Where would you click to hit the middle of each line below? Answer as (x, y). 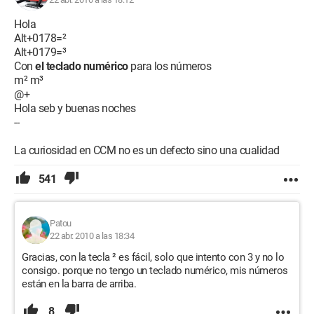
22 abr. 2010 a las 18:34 (92, 236)
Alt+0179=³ (40, 52)
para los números (169, 66)
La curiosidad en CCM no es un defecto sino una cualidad (147, 150)
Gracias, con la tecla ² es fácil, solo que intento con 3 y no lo (153, 257)
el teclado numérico (82, 66)
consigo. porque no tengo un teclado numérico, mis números (155, 271)
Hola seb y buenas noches (75, 108)
